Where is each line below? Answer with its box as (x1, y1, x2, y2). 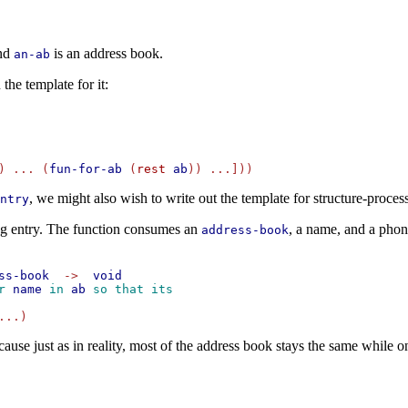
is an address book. (49, 46, 163, 62)
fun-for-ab (48, 162, 122, 177)
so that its (85, 282, 173, 297)
